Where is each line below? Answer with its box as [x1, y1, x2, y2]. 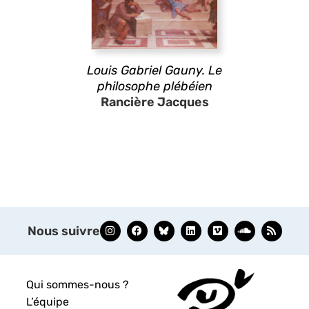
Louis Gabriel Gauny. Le [87, 62, 222, 78]
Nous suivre [27, 223, 100, 239]
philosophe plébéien [97, 78, 212, 94]
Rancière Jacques [100, 94, 209, 110]
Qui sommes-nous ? [26, 277, 130, 291]
